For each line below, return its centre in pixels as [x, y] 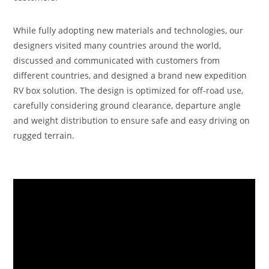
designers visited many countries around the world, [117, 45]
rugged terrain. [44, 135]
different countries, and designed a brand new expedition [130, 75]
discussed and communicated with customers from [117, 60]
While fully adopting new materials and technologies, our [128, 30]
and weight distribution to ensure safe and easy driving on [132, 120]
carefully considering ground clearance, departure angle [127, 105]
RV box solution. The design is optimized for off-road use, [128, 90]
